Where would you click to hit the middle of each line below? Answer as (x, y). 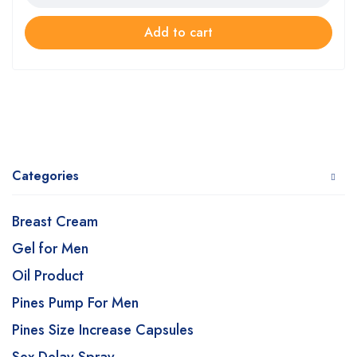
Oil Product (48, 276)
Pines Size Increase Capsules (103, 330)
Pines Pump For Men (75, 303)
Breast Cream (55, 222)
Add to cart (178, 32)
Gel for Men (50, 249)
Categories (45, 176)
